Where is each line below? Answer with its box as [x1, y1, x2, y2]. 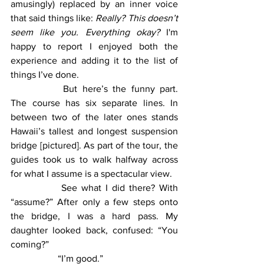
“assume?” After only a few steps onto [11, 196, 178, 207]
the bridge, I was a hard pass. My [11, 210, 178, 221]
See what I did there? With [11, 182, 61, 193]
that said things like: [11, 12, 96, 23]
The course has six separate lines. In [11, 97, 178, 108]
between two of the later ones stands [11, 111, 178, 122]
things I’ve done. [11, 69, 81, 80]
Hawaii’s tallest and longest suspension [11, 126, 178, 136]
